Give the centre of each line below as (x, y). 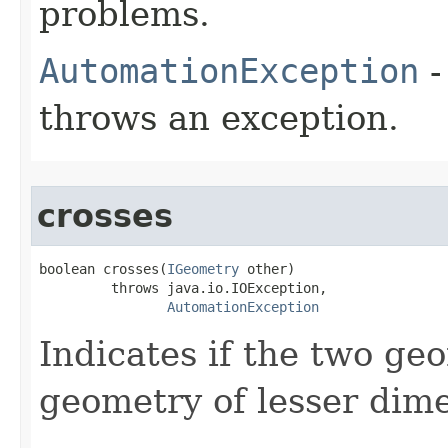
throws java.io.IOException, (183, 287)
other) (267, 268)
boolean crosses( (103, 268)
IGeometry (203, 268)
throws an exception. (219, 117)
